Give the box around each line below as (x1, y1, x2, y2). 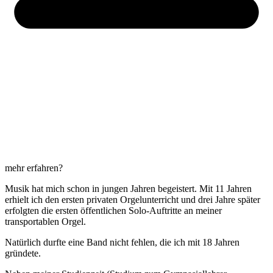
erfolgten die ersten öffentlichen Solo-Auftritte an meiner (5, 205, 222, 216)
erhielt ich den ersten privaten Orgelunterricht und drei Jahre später (5, 194, 260, 205)
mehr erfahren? (5, 163, 63, 174)
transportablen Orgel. (5, 216, 86, 227)
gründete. (5, 248, 41, 259)
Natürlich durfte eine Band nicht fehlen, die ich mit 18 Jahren (5, 237, 239, 248)
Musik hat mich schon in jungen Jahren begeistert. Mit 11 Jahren (5, 183, 252, 194)
